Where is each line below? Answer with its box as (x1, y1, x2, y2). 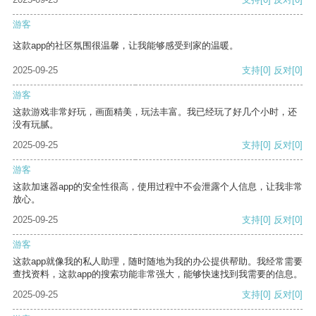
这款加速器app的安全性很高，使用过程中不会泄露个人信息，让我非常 (13, 181, 303, 193)
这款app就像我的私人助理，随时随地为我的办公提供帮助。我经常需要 (13, 256, 303, 267)
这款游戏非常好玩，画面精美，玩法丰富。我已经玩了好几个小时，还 (13, 107, 297, 118)
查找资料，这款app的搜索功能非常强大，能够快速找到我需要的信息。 (13, 269, 303, 280)
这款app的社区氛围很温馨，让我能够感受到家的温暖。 (13, 40, 238, 51)
